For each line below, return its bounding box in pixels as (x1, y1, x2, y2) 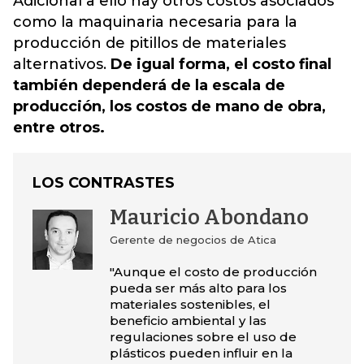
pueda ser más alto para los (109, 280, 287, 296)
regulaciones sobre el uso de (109, 329, 297, 344)
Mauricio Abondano (109, 206, 309, 230)
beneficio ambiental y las (109, 313, 266, 328)
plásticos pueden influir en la (109, 345, 292, 361)
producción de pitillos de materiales (13, 34, 286, 52)
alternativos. (13, 55, 110, 73)
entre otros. (13, 119, 105, 136)
